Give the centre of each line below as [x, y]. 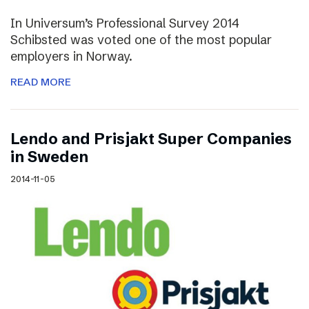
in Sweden [49, 157]
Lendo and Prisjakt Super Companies [151, 139]
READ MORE [41, 82]
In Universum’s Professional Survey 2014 [125, 23]
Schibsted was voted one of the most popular [141, 40]
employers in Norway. [71, 57]
